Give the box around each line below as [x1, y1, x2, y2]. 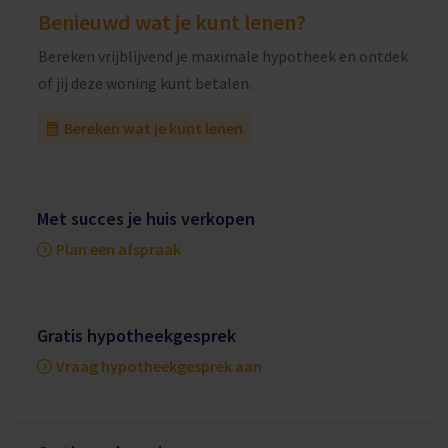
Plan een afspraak [56, 239, 181, 260]
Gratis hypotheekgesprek [37, 324, 236, 348]
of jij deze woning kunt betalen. [38, 73, 252, 94]
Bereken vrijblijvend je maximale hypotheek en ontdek [38, 46, 408, 67]
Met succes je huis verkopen [37, 207, 255, 231]
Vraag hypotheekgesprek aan [56, 356, 262, 377]
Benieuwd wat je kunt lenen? [38, 8, 306, 37]
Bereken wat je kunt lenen [64, 118, 243, 139]
